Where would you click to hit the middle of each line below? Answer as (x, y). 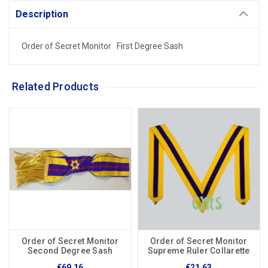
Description (42, 14)
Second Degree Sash (70, 251)
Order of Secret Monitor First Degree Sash (102, 46)
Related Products (56, 87)
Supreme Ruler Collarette (199, 251)
